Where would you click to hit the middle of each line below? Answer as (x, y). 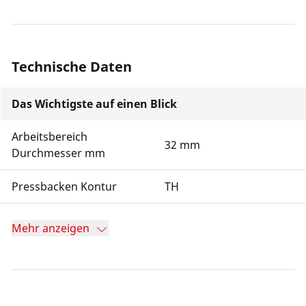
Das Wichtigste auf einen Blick (94, 104)
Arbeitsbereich (50, 137)
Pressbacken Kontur (64, 186)
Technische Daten (72, 67)
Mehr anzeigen (51, 228)
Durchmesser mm (58, 153)
